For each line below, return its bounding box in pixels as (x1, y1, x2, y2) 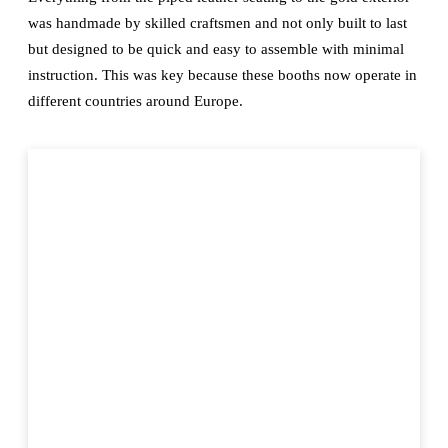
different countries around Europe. (28, 93, 243, 110)
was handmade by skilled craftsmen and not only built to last (28, 15, 407, 32)
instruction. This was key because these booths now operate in (28, 67, 417, 84)
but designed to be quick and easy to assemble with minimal (28, 41, 404, 58)
